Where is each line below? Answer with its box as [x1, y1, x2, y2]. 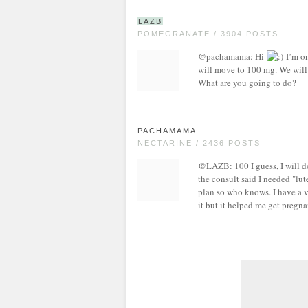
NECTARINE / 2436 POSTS [137, 139, 261, 147]
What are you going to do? [198, 76, 296, 89]
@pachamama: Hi [198, 50, 266, 63]
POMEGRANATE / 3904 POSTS [137, 30, 278, 38]
